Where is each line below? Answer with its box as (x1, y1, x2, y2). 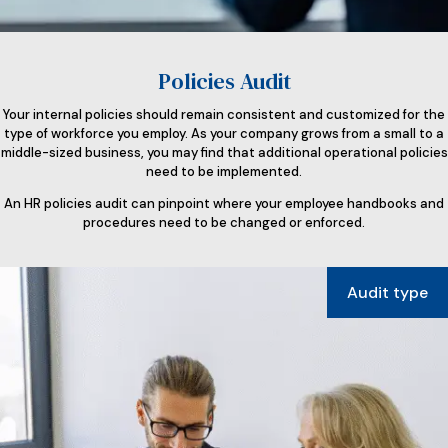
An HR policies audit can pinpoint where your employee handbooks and (4, 194, 444, 212)
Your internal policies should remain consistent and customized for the (3, 105, 445, 123)
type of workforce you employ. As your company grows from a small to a (4, 124, 444, 142)
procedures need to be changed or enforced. (83, 213, 365, 231)
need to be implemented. (146, 162, 302, 180)
